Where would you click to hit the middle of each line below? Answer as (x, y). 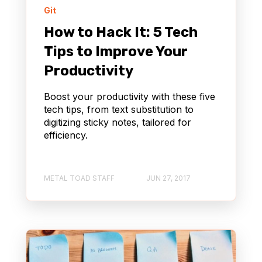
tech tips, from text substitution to (119, 110)
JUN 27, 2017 (168, 178)
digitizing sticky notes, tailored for (118, 123)
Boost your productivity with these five (130, 97)
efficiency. (66, 135)
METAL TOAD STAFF (79, 178)
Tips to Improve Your (116, 52)
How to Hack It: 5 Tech (121, 32)
